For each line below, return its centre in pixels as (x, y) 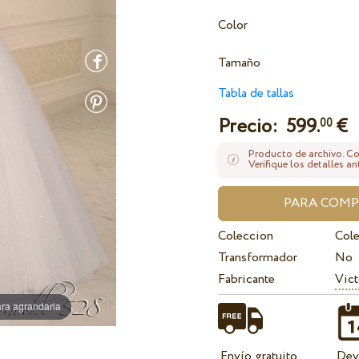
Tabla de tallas (256, 94)
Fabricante (247, 280)
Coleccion (246, 236)
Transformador (258, 258)
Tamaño (240, 63)
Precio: (252, 127)
